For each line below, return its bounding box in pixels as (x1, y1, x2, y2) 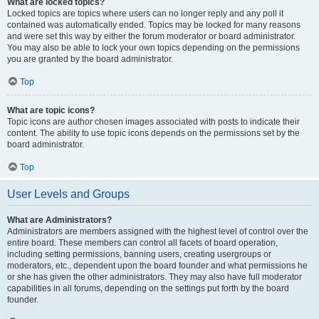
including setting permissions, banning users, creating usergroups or (7, 249, 271, 259)
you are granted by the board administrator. (7, 54, 173, 64)
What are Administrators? (7, 215, 112, 225)
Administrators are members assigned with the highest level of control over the (7, 226, 308, 236)
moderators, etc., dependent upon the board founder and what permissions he (7, 261, 308, 271)
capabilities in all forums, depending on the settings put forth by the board (7, 283, 289, 293)
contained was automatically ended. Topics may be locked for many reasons (7, 20, 300, 30)
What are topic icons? (7, 105, 95, 115)
